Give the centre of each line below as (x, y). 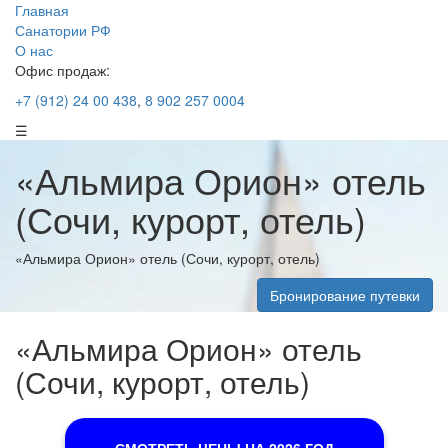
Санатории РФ (63, 30)
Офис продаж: (62, 70)
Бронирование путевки (345, 295)
